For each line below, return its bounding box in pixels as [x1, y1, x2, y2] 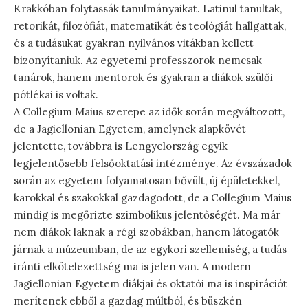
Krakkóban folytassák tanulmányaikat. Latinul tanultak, [14, 2, 282, 16]
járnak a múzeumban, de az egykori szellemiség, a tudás [14, 243, 287, 256]
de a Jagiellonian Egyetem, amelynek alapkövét [14, 122, 246, 136]
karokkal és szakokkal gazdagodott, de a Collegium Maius [14, 191, 291, 205]
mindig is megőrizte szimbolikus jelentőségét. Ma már [14, 208, 280, 222]
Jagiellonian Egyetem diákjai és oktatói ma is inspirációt [14, 277, 287, 291]
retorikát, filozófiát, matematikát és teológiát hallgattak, [14, 19, 286, 33]
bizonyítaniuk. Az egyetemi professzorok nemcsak [14, 54, 262, 67]
